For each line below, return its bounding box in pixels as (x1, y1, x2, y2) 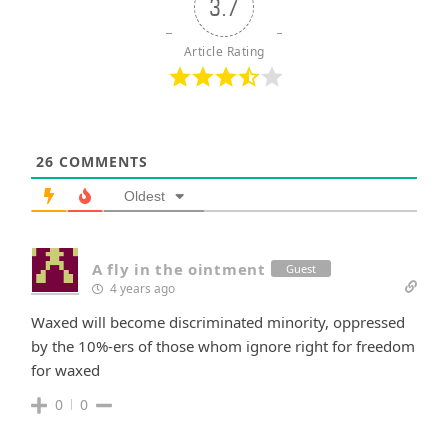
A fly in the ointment (92, 258, 266, 279)
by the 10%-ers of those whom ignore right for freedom (31, 335, 415, 356)
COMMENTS (54, 151, 148, 171)
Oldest (124, 187, 165, 204)
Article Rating (183, 42, 265, 60)
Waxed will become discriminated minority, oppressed (31, 311, 405, 332)
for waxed (31, 359, 100, 380)
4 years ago (107, 279, 175, 297)
